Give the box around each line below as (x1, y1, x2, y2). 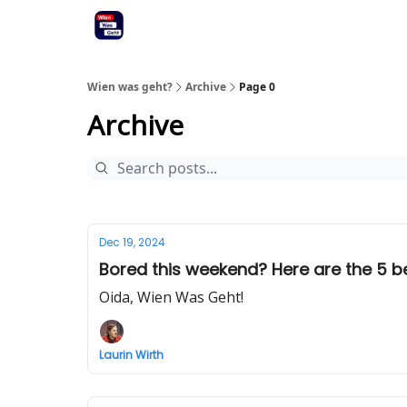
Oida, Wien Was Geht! (99, 287, 243, 307)
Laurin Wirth (99, 347, 164, 362)
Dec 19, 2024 (99, 234, 165, 250)
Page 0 (239, 79, 275, 94)
